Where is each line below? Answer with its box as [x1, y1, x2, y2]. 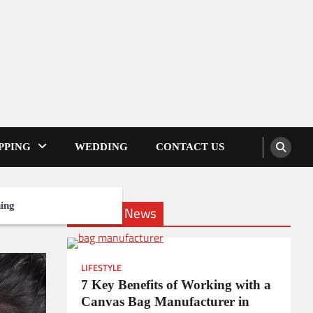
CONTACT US [156, 141, 224, 152]
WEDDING [75, 141, 128, 152]
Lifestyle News [74, 203, 156, 223]
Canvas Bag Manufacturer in [81, 294, 249, 309]
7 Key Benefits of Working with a [81, 277, 271, 292]
